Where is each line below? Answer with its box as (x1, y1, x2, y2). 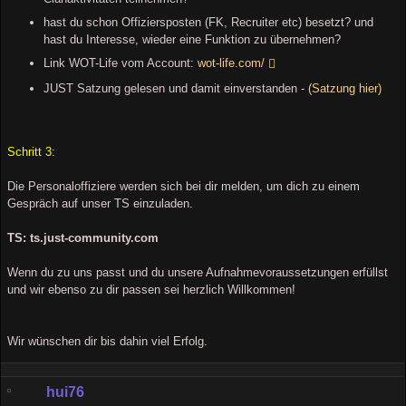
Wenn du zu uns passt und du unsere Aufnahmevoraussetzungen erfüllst (7, 265, 388, 279)
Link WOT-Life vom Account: (43, 55, 198, 70)
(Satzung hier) (308, 81, 382, 95)
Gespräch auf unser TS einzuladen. (7, 196, 193, 210)
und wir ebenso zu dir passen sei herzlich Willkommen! (7, 282, 295, 296)
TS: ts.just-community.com (7, 230, 159, 245)
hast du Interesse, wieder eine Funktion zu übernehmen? (43, 32, 341, 46)
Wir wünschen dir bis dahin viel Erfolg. (7, 333, 208, 348)
